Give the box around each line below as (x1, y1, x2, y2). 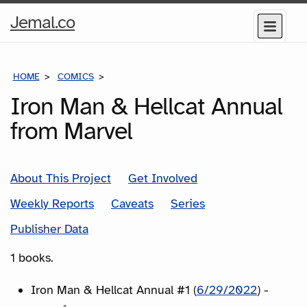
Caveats (111, 195, 153, 211)
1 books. (10, 249, 53, 265)
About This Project (10, 170, 111, 186)
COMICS (57, 71, 94, 82)
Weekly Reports (10, 195, 94, 211)
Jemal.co (10, 11, 75, 34)
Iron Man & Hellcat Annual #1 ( (31, 282, 197, 297)
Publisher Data (10, 221, 88, 236)
